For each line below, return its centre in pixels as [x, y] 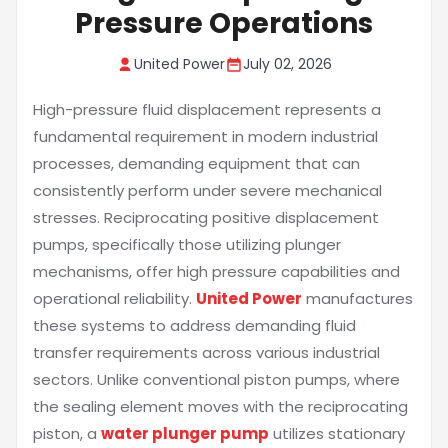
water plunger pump [185, 433]
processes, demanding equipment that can [196, 163]
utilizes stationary [337, 433]
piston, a [67, 433]
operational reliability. [114, 298]
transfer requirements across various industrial [206, 352]
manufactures [357, 298]
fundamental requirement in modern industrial [205, 136]
